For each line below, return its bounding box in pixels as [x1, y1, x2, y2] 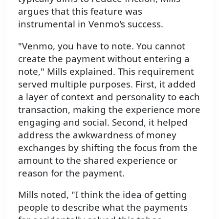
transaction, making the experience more [18, 103, 200, 115]
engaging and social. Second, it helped [18, 115, 188, 128]
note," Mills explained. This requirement [18, 65, 194, 77]
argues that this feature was [18, 4, 142, 17]
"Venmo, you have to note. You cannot [18, 39, 185, 52]
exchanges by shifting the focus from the [18, 141, 197, 153]
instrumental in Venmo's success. [18, 17, 163, 30]
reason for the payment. [18, 166, 125, 179]
